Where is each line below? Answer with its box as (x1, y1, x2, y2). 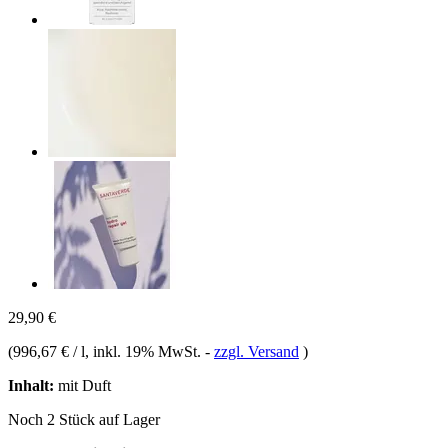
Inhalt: (8, 376, 54, 394)
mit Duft (54, 376, 111, 394)
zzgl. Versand (214, 342, 299, 360)
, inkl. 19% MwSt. (85, 342, 205, 360)
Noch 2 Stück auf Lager (8, 410, 160, 428)
